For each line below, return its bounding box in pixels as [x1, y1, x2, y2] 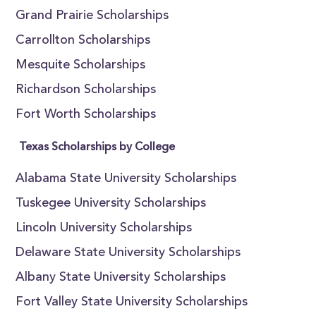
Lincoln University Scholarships [16, 222, 193, 235]
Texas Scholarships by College [19, 142, 176, 153]
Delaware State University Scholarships [16, 247, 241, 260]
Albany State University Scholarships [16, 272, 226, 284]
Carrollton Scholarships [16, 35, 151, 47]
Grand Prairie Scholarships [16, 10, 169, 23]
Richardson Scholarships [16, 84, 157, 97]
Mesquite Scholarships [16, 59, 146, 72]
